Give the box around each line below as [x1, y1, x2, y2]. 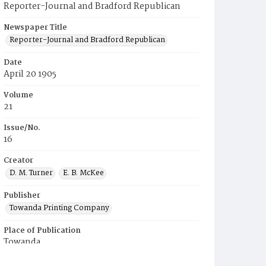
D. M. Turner [9, 167, 53, 179]
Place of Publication [4, 224, 81, 237]
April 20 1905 [4, 67, 56, 81]
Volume [4, 89, 33, 102]
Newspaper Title [4, 21, 67, 34]
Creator [4, 154, 33, 167]
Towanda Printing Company [9, 202, 109, 214]
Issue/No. [4, 122, 40, 134]
